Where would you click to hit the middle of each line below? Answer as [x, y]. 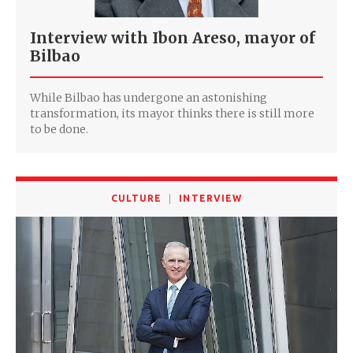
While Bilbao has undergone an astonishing [149, 97]
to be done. [59, 129]
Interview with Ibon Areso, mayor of [173, 37]
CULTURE [136, 198]
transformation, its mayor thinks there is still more [172, 113]
